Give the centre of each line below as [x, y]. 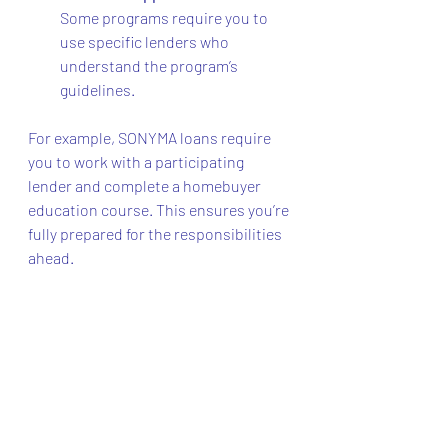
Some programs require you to [165, 17]
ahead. [51, 257]
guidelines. [97, 89]
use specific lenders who [146, 41]
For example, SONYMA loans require [151, 137]
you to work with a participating [137, 161]
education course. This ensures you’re [160, 209]
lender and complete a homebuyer [146, 185]
